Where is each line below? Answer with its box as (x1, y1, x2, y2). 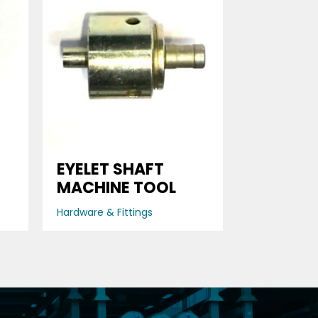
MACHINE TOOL (56, 176, 176, 199)
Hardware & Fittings (56, 204, 153, 219)
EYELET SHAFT (56, 158, 164, 180)
